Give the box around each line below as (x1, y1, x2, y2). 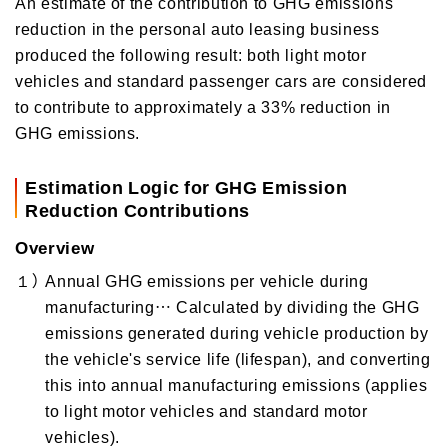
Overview (15, 234, 95, 259)
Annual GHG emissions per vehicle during (45, 268, 369, 292)
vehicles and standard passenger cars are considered (15, 68, 428, 92)
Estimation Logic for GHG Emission (25, 173, 348, 200)
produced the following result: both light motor (15, 42, 367, 66)
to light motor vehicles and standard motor (45, 398, 368, 422)
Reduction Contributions (25, 196, 250, 223)
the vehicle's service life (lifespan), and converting (45, 346, 431, 370)
